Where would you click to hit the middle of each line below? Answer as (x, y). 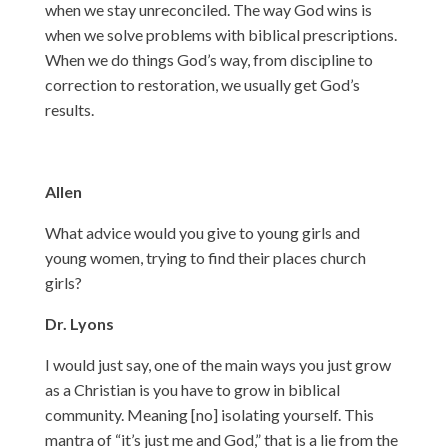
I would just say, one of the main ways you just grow (217, 364)
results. (69, 109)
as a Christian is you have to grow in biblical (192, 389)
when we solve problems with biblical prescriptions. (220, 34)
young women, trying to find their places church (205, 257)
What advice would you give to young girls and (202, 232)
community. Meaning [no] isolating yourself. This (209, 414)
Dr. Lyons (79, 323)
